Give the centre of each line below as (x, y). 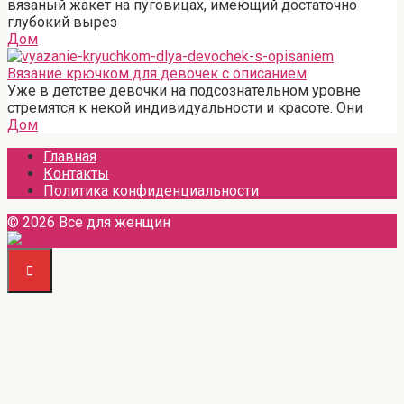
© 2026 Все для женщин (89, 222)
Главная (70, 156)
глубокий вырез (62, 22)
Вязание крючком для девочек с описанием (157, 73)
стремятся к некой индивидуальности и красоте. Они (185, 107)
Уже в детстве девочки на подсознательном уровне (184, 90)
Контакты (76, 173)
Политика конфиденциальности (151, 190)
